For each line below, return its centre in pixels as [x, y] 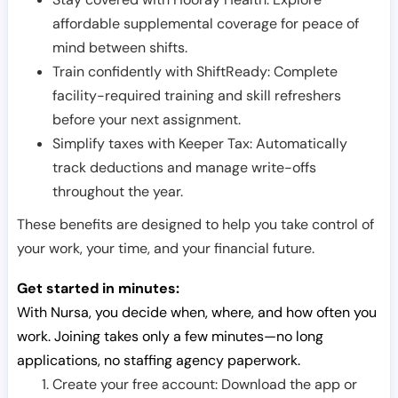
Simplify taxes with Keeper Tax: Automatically [200, 143]
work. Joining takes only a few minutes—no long [170, 336]
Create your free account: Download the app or [205, 384]
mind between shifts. [120, 48]
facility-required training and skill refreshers [197, 96]
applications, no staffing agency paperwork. [159, 360]
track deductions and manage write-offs [184, 167]
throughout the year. [118, 191]
